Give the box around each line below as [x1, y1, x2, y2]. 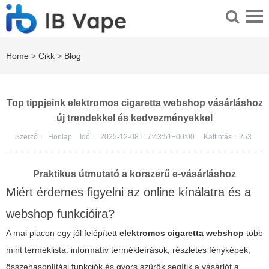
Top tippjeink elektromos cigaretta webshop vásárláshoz [6, 98, 263, 109]
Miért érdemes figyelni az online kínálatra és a [6, 186, 251, 199]
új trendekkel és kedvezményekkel [56, 113, 213, 124]
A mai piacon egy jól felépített [6, 228, 119, 238]
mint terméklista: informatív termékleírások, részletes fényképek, [6, 245, 250, 255]
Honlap [47, 133, 74, 142]
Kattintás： [203, 133, 239, 142]
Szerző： [14, 133, 45, 142]
